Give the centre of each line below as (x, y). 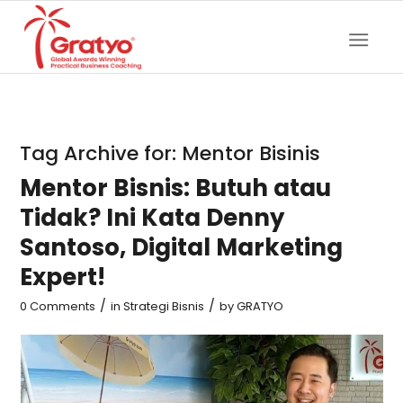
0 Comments (58, 306)
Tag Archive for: (101, 153)
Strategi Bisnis (164, 306)
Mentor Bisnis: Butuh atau (176, 188)
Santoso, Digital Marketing (182, 247)
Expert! (63, 277)
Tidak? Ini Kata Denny (152, 218)
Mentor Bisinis (251, 153)
